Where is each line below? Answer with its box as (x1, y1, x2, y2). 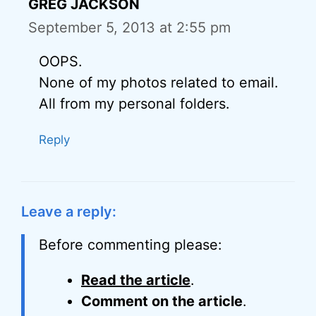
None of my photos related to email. (39, 74, 279, 91)
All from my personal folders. (39, 95, 230, 112)
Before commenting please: (39, 236, 222, 253)
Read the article (81, 272, 190, 288)
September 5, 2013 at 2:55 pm (28, 19, 231, 36)
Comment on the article (81, 293, 243, 310)
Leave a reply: (21, 203, 116, 220)
